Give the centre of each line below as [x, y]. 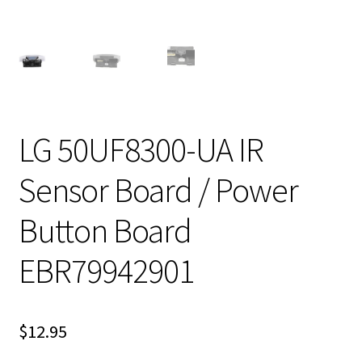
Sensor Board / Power [158, 189]
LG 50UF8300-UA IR [141, 149]
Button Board [105, 230]
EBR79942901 [106, 270]
